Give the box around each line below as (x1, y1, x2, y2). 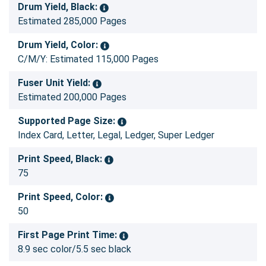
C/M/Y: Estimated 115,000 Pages (18, 53, 159, 65)
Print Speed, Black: (18, 153, 104, 165)
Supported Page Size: (18, 115, 118, 127)
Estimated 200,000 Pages (18, 91, 126, 103)
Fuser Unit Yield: (18, 77, 93, 89)
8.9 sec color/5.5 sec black (18, 243, 131, 255)
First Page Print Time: (18, 229, 119, 241)
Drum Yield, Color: (18, 39, 100, 51)
